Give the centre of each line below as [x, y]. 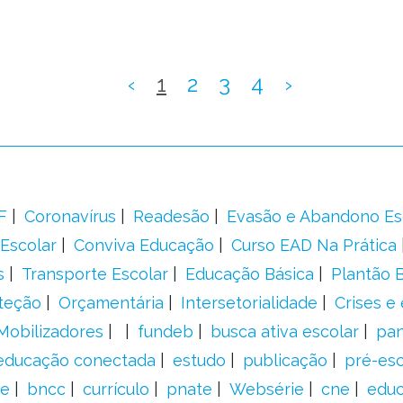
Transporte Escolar [94, 274]
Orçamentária [111, 303]
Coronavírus [70, 216]
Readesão [171, 216]
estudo [199, 360]
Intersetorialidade [249, 303]
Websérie [266, 389]
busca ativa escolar [284, 331]
